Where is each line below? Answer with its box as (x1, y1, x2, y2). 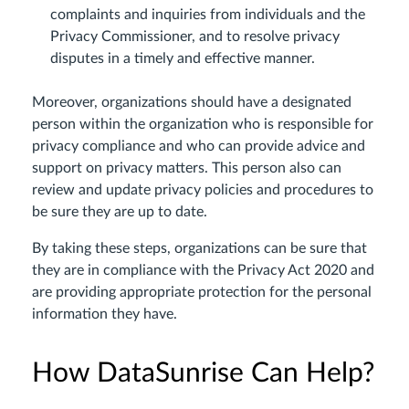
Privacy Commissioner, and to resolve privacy (50, 29, 340, 44)
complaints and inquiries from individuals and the (50, 7, 365, 22)
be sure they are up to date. (32, 204, 207, 219)
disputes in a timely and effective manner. (50, 51, 315, 66)
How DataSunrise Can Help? (32, 360, 374, 387)
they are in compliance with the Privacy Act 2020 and (32, 263, 374, 278)
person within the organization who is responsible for (32, 117, 373, 131)
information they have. (32, 307, 177, 321)
